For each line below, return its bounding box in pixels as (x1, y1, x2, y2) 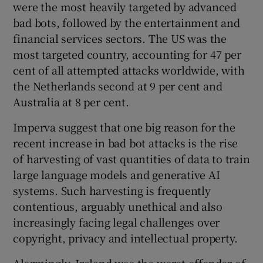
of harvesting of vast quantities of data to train (13, 150, 250, 166)
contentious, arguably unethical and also (13, 198, 222, 214)
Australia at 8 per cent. (13, 93, 129, 109)
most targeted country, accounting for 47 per (13, 46, 241, 62)
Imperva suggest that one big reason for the (13, 119, 235, 134)
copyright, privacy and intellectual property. (13, 230, 238, 245)
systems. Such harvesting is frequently (13, 182, 211, 198)
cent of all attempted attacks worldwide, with (13, 62, 245, 77)
